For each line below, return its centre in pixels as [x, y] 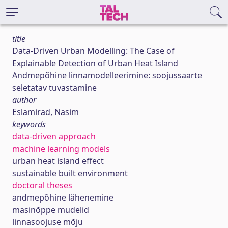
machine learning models [61, 149]
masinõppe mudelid [51, 210]
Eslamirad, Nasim [46, 112]
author [24, 100]
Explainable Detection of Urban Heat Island [95, 63]
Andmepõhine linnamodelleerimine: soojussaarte [107, 75]
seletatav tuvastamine [54, 88]
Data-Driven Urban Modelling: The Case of [93, 51]
